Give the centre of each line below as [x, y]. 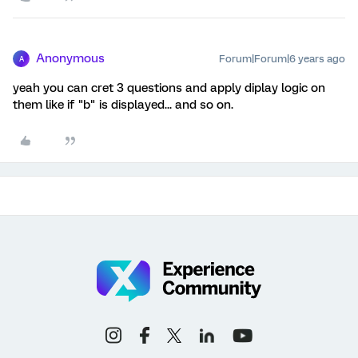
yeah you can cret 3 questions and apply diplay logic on [169, 88]
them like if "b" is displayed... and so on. [123, 105]
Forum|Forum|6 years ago [282, 59]
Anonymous [70, 59]
